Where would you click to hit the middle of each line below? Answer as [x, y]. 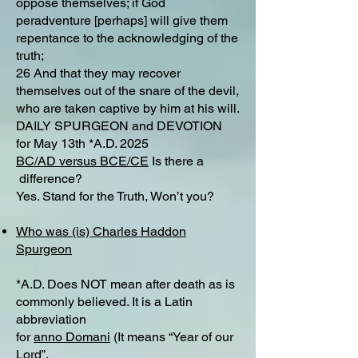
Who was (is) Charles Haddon [101, 231]
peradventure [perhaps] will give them [122, 20]
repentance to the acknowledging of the [127, 38]
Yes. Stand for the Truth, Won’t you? [115, 196]
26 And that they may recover [98, 73]
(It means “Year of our [172, 337]
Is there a [176, 161]
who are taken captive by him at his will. [128, 108]
